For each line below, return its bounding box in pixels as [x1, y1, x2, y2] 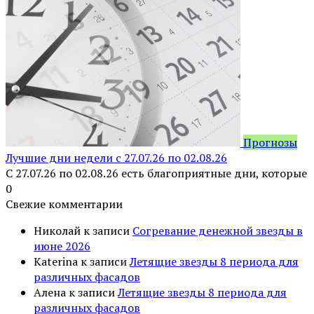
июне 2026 [34, 238, 90, 254]
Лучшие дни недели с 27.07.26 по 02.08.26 [6, 149, 227, 165]
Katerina [34, 253, 78, 269]
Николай [34, 222, 81, 238]
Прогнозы [243, 134, 297, 150]
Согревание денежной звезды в [132, 222, 303, 238]
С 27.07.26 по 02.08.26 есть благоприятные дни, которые [6, 165, 307, 181]
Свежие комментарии [6, 196, 123, 212]
